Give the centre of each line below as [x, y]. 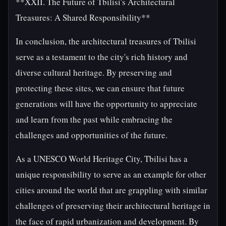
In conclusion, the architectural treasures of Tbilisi [106, 41]
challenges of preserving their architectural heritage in [113, 206]
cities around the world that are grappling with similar [111, 190]
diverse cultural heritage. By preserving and [94, 72]
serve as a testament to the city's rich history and [102, 57]
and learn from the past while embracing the [94, 119]
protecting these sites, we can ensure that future [100, 88]
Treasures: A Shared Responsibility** [83, 17]
